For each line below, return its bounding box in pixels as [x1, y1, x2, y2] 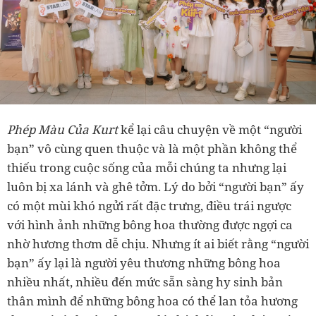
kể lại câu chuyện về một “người [121, 121, 302, 138]
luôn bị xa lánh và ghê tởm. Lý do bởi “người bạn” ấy [7, 178, 304, 195]
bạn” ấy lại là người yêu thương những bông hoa [7, 255, 281, 272]
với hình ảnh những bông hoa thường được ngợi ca [7, 217, 293, 233]
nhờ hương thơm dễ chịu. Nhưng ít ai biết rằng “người [7, 236, 309, 253]
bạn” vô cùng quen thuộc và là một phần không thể [7, 140, 297, 157]
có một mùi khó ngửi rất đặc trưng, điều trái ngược [7, 197, 291, 214]
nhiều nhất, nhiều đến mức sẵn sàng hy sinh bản [7, 274, 283, 291]
